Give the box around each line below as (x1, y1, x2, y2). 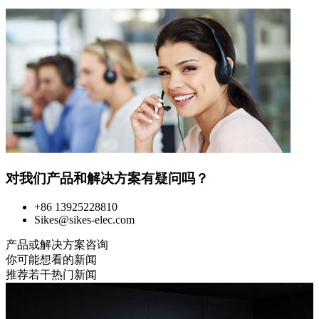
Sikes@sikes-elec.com (34, 214, 135, 226)
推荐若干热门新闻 (6, 268, 97, 281)
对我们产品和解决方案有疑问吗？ (6, 170, 209, 186)
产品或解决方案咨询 (6, 239, 108, 251)
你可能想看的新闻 (6, 253, 97, 266)
